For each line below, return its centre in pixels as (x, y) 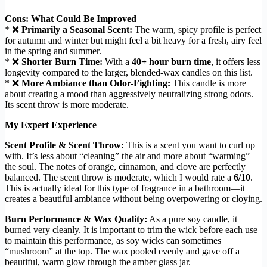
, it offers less (236, 61)
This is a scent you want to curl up (190, 145)
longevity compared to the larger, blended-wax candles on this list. (129, 72)
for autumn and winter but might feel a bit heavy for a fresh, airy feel (133, 40)
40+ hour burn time (171, 61)
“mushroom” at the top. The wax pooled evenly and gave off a (122, 251)
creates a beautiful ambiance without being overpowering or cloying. (133, 198)
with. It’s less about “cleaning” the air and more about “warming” (127, 156)
